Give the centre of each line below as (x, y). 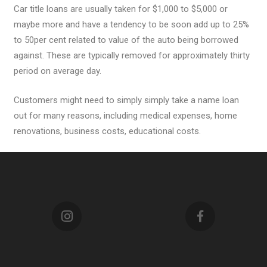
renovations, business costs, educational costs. (107, 131)
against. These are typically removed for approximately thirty (131, 55)
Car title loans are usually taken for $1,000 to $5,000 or (120, 9)
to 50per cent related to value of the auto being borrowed (126, 40)
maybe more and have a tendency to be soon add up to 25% (131, 24)
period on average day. (57, 71)
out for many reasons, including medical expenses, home (125, 115)
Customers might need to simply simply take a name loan (126, 100)
